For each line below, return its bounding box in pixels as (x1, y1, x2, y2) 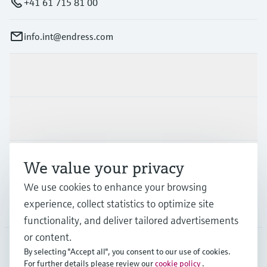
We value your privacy (24, 157, 184, 178)
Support (10, 156, 43, 168)
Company (10, 199, 49, 212)
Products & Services (10, 69, 91, 81)
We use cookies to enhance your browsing (24, 180, 207, 194)
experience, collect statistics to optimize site (24, 197, 214, 210)
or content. (24, 230, 72, 244)
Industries (10, 112, 51, 125)
